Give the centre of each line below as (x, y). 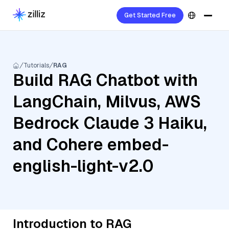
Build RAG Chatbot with (105, 80)
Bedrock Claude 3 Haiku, (110, 123)
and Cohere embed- (91, 144)
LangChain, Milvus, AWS (107, 101)
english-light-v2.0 (83, 166)
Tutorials (36, 65)
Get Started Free (150, 15)
